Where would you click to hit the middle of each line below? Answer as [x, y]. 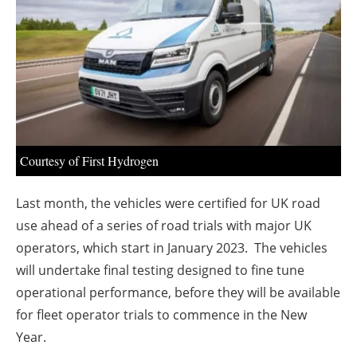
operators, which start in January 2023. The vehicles [172, 248]
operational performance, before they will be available [178, 293]
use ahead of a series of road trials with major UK [164, 226]
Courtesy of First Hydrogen [89, 161]
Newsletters [186, 43]
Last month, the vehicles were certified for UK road [168, 204]
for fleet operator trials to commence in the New [161, 315]
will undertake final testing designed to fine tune [160, 271]
